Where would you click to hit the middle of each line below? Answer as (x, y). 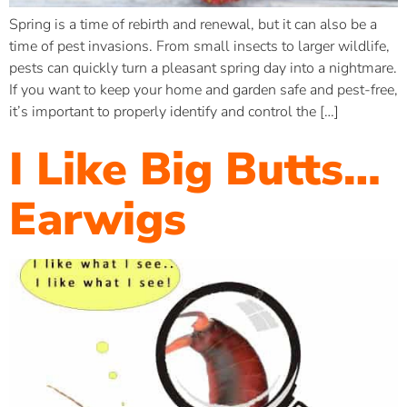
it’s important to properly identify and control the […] (174, 111)
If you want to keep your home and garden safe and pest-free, (203, 89)
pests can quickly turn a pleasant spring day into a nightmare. (203, 68)
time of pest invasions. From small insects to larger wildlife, (199, 46)
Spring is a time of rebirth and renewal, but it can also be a (193, 24)
